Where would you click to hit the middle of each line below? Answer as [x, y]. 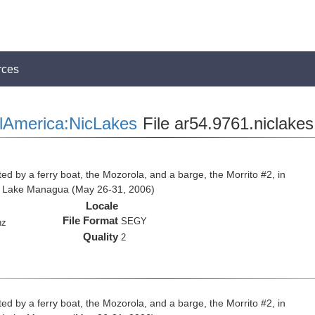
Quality [101, 237]
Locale [102, 206]
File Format [91, 220]
